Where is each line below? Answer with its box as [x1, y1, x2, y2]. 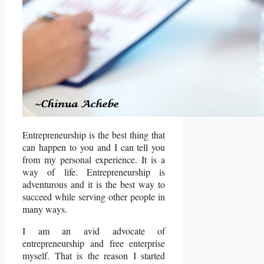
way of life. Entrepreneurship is [22, 165, 166, 178]
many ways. [22, 202, 67, 215]
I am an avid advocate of [22, 224, 166, 237]
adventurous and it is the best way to [22, 177, 166, 190]
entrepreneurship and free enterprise [22, 236, 166, 249]
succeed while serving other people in [22, 190, 166, 203]
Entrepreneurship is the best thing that [22, 128, 166, 141]
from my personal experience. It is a [22, 153, 166, 166]
